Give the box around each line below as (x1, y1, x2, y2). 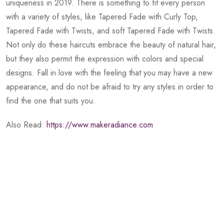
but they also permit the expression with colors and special (6, 53, 203, 65)
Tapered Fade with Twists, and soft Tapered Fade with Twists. (6, 25, 215, 37)
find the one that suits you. (6, 95, 95, 107)
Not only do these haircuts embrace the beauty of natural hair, (6, 39, 216, 51)
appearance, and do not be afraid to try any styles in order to (6, 81, 213, 93)
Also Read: (6, 119, 46, 131)
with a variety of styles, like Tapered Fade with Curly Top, (6, 11, 198, 23)
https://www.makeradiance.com (46, 119, 153, 131)
